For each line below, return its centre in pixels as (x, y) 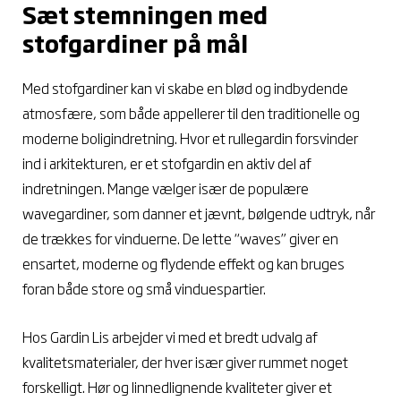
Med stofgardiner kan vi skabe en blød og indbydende (185, 88)
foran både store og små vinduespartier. (145, 289)
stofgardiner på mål (135, 43)
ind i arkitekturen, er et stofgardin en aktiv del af (167, 163)
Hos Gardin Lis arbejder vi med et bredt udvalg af (170, 336)
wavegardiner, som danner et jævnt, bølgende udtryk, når (199, 213)
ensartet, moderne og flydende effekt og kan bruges (183, 264)
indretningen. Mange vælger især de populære (166, 188)
